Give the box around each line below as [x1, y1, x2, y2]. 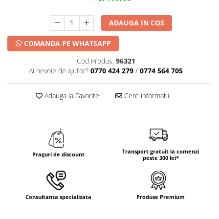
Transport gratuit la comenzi [122, 147, 199, 155]
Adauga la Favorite [42, 90, 99, 100]
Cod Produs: [76, 56, 114, 66]
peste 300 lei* [142, 153, 179, 161]
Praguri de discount [32, 151, 85, 158]
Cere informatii [122, 90, 169, 100]
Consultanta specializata [25, 193, 91, 200]
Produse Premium [136, 193, 185, 200]
